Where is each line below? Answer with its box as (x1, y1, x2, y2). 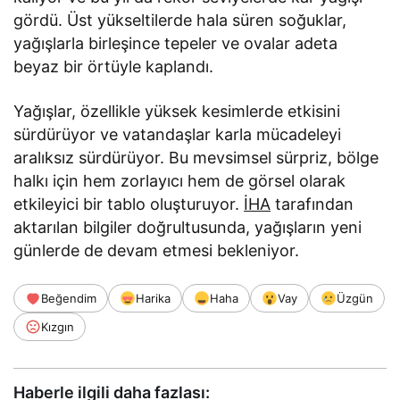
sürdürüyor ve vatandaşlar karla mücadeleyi (13, 124, 342, 144)
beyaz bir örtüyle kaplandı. (13, 56, 214, 76)
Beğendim (41, 290, 96, 305)
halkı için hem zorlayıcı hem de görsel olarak (13, 171, 346, 190)
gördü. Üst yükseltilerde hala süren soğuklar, (13, 10, 347, 29)
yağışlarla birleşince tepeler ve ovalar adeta (13, 33, 338, 53)
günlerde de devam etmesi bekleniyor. (13, 240, 300, 260)
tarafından (271, 194, 354, 213)
